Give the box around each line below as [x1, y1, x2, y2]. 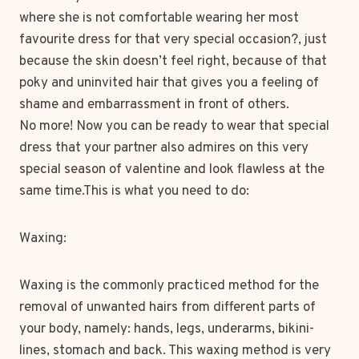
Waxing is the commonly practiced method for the [19, 277, 319, 295]
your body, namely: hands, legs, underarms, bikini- [19, 321, 314, 338]
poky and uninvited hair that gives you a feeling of [19, 75, 319, 92]
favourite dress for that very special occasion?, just [19, 31, 327, 49]
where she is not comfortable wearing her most [19, 10, 299, 27]
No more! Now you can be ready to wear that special [19, 118, 329, 135]
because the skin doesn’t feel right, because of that [19, 53, 327, 71]
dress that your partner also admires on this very [19, 139, 309, 157]
